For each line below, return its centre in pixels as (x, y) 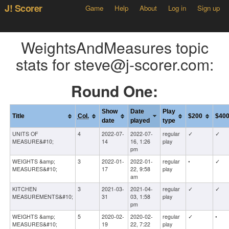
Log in (177, 8)
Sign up (209, 8)
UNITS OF (25, 134)
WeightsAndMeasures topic (114, 48)
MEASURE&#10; (33, 142)
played (140, 121)
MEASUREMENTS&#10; (42, 197)
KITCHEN (24, 189)
